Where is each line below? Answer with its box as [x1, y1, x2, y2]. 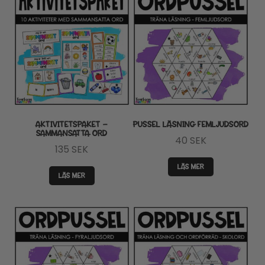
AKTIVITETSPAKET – [35, 119, 108, 131]
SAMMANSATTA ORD [36, 128, 108, 140]
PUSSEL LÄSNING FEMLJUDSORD [133, 119, 249, 131]
